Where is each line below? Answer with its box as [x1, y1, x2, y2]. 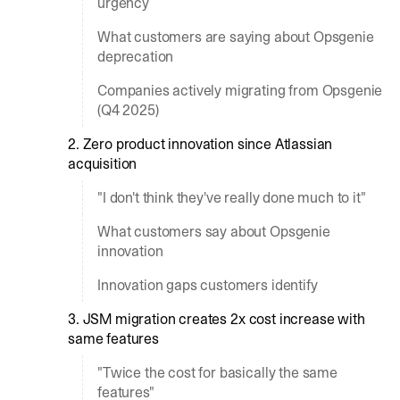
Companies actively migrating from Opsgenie [97, 80, 383, 100]
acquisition [68, 154, 137, 173]
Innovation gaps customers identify [97, 275, 318, 295]
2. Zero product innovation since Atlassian [68, 134, 333, 154]
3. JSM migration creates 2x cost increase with [68, 309, 365, 329]
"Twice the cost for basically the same [97, 362, 337, 382]
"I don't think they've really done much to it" [97, 187, 366, 207]
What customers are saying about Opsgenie [97, 27, 374, 46]
